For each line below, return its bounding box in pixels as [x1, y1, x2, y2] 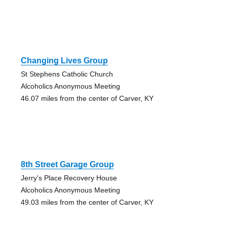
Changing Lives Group [20, 56, 108, 65]
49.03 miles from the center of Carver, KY [20, 198, 154, 206]
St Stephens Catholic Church [20, 69, 113, 78]
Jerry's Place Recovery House [20, 173, 117, 182]
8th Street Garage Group [20, 160, 114, 169]
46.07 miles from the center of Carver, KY [20, 94, 154, 102]
